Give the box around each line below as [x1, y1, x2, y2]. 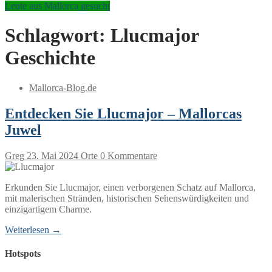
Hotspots [5, 248, 41, 259]
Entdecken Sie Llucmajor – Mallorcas [5, 105, 242, 121]
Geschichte [5, 47, 95, 69]
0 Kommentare [98, 150, 157, 161]
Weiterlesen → [5, 224, 61, 235]
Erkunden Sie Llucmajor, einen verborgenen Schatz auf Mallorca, [5, 182, 256, 192]
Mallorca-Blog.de [29, 82, 97, 93]
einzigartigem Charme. [5, 203, 92, 214]
